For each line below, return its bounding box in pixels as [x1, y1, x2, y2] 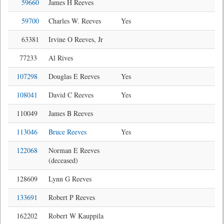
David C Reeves [48, 90, 93, 99]
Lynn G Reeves [48, 174, 91, 183]
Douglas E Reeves [48, 71, 99, 81]
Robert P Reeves [48, 192, 95, 202]
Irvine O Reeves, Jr [48, 34, 103, 44]
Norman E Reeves [48, 145, 104, 155]
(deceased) [48, 155, 78, 165]
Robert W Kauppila [48, 211, 103, 220]
